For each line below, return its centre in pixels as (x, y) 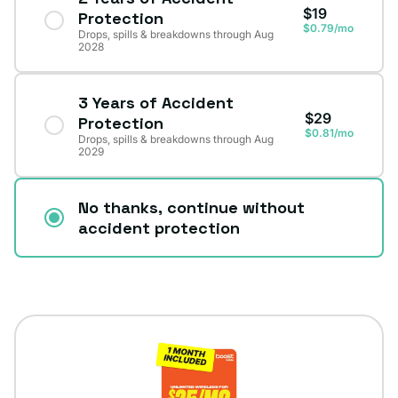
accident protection (159, 227)
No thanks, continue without (191, 207)
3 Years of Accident (156, 102)
